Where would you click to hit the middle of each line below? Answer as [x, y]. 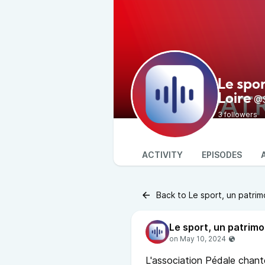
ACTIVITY [162, 155]
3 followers [237, 114]
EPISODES [222, 155]
